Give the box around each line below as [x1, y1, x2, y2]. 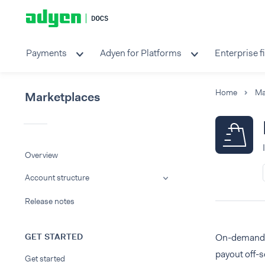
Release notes [25, 196, 75, 206]
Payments [26, 47, 67, 59]
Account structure [25, 172, 89, 183]
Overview [25, 150, 58, 160]
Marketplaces [25, 89, 100, 105]
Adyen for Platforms [100, 47, 182, 59]
